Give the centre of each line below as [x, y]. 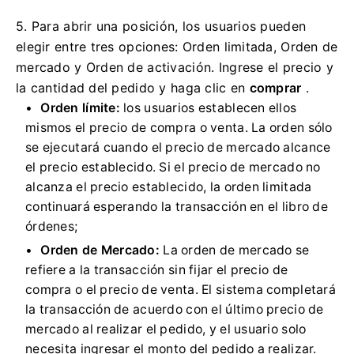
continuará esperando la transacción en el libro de [177, 206]
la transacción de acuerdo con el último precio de [175, 309]
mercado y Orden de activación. [117, 67]
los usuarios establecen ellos [208, 107]
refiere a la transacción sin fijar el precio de [157, 269]
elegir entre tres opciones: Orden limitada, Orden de [177, 46]
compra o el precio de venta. [114, 289]
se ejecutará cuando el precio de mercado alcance [178, 147]
